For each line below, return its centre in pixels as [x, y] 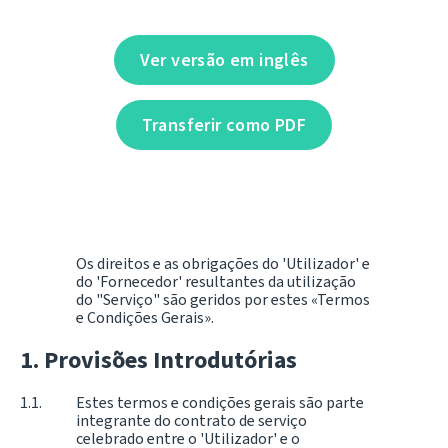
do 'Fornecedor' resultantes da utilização [216, 281]
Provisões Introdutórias [170, 359]
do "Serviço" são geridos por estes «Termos [223, 299]
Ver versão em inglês [224, 60]
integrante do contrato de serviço [191, 420]
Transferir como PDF [224, 125]
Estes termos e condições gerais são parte [220, 402]
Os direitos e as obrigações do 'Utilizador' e [223, 263]
